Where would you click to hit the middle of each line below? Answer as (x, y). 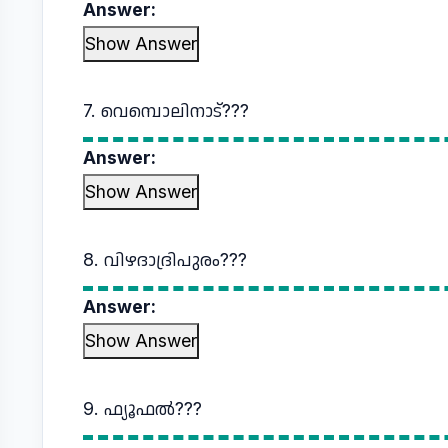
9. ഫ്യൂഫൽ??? (142, 408)
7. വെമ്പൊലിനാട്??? (166, 110)
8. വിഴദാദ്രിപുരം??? (165, 259)
